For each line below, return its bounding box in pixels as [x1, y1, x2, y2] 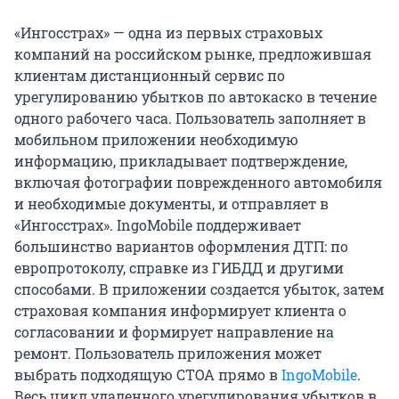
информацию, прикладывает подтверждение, [14, 151, 347, 171]
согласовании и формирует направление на [14, 322, 334, 342]
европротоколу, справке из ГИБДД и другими [14, 258, 344, 278]
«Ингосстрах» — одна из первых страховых [14, 23, 322, 43]
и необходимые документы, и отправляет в [14, 194, 329, 214]
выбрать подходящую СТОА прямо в [14, 365, 281, 385]
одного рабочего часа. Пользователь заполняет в [14, 109, 366, 128]
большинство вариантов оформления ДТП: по [14, 237, 348, 256]
